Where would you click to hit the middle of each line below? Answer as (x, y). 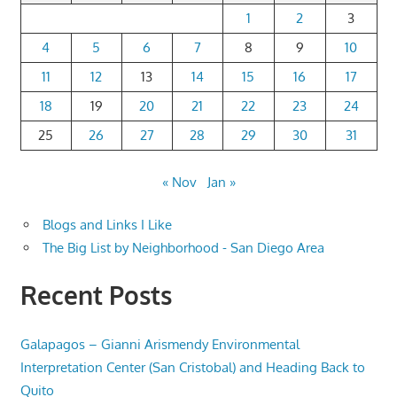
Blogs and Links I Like (107, 225)
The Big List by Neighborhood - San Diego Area (183, 248)
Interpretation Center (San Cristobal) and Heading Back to (192, 367)
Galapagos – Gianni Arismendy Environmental (160, 344)
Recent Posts (96, 296)
